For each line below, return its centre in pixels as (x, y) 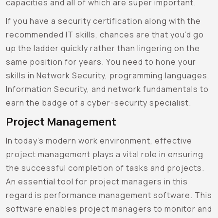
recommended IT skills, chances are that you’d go (105, 34)
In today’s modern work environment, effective (99, 140)
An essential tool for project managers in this (97, 181)
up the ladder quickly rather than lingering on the (103, 48)
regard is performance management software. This (109, 195)
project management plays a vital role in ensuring (105, 154)
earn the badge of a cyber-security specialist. (99, 102)
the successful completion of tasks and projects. (105, 168)
